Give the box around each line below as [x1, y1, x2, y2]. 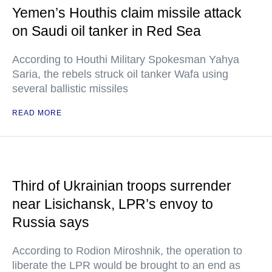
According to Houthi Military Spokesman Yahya [12, 53, 239, 66]
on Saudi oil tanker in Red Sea [12, 23, 201, 39]
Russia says [12, 214, 89, 230]
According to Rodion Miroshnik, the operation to [12, 245, 242, 257]
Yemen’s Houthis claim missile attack [12, 5, 242, 21]
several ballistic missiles [12, 83, 128, 95]
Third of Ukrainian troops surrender [12, 178, 231, 194]
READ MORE [12, 109, 62, 117]
